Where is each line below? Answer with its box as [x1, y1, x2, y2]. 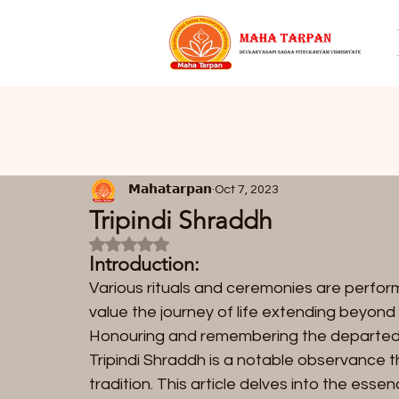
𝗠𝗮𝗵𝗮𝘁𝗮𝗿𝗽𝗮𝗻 [128, 183, 212, 197]
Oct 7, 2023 [215, 183, 279, 197]
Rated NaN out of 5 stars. [128, 234, 262, 249]
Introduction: [89, 251, 199, 276]
